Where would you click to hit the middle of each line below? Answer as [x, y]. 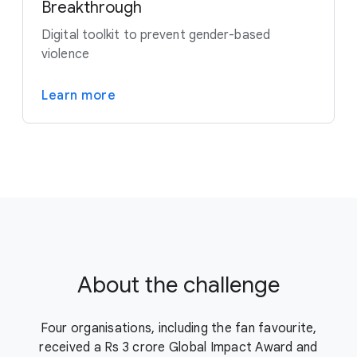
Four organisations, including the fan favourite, [178, 329]
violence [65, 55]
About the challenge [178, 285]
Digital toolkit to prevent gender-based [156, 35]
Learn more [78, 96]
